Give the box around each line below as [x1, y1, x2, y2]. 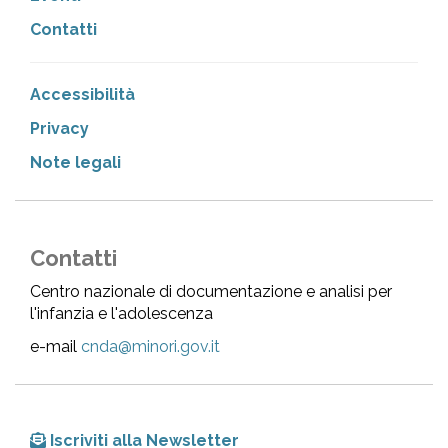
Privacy [30, 119, 89, 139]
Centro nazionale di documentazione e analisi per [30, 282, 392, 302]
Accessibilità [30, 85, 135, 105]
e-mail [30, 337, 81, 357]
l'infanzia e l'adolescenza [30, 304, 213, 324]
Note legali [30, 153, 121, 173]
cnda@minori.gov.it [81, 337, 220, 357]
